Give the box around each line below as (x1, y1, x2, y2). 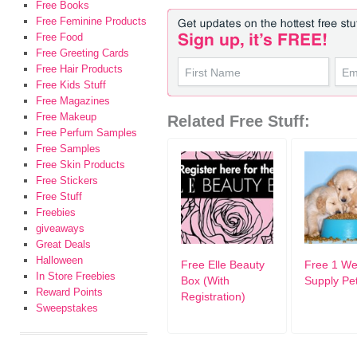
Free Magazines (36, 95, 110, 107)
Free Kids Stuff (36, 79, 106, 91)
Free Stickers (36, 175, 98, 186)
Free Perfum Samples (36, 127, 137, 139)
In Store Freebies (36, 270, 116, 282)
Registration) (181, 290, 245, 303)
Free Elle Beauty (181, 258, 265, 271)
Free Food (36, 31, 83, 43)
